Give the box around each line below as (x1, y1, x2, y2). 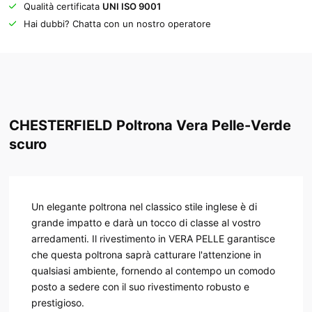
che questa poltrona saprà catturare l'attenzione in (31, 248, 261, 260)
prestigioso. (31, 296, 84, 309)
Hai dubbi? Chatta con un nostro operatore (24, 18, 211, 30)
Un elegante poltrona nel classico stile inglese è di (31, 200, 257, 212)
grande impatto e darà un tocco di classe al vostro (31, 216, 260, 228)
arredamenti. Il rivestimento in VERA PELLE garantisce (31, 232, 275, 244)
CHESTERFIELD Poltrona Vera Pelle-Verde (8, 117, 291, 134)
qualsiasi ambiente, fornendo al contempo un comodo (31, 264, 275, 276)
